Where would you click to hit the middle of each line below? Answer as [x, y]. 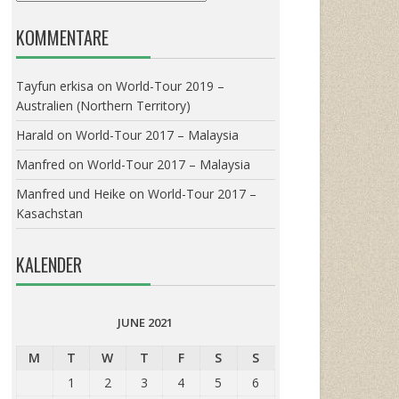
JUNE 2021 [145, 323]
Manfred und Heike [70, 194]
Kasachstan [49, 214]
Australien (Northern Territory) [103, 106]
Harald [34, 135]
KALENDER [49, 265]
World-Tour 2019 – [170, 86]
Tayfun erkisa [54, 86]
